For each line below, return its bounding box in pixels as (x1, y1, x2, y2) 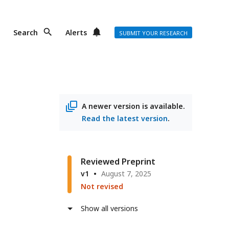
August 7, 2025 (101, 169, 151, 178)
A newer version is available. (82, 101, 185, 111)
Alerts (65, 28, 87, 37)
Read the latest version (82, 113, 168, 123)
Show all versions (81, 203, 138, 213)
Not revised (81, 181, 123, 191)
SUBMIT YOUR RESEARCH (119, 29, 188, 37)
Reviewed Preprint (81, 156, 155, 167)
